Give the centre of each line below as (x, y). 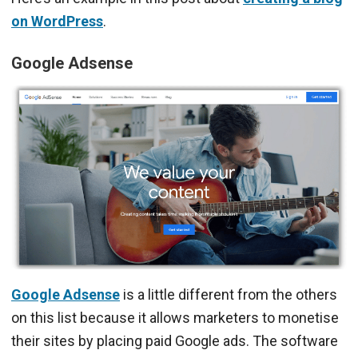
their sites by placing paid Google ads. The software (175, 340)
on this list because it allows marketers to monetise (175, 317)
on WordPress (57, 21)
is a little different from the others (229, 294)
